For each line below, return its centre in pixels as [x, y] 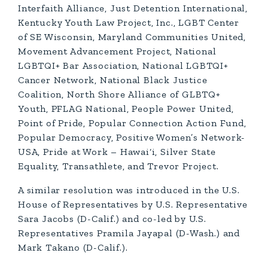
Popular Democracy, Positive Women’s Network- [132, 137]
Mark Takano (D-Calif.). [74, 247]
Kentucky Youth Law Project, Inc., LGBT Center [129, 22]
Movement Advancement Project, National [117, 51]
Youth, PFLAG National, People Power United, [126, 109]
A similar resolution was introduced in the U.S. [129, 190]
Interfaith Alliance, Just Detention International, [133, 8]
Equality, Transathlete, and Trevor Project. [118, 166]
